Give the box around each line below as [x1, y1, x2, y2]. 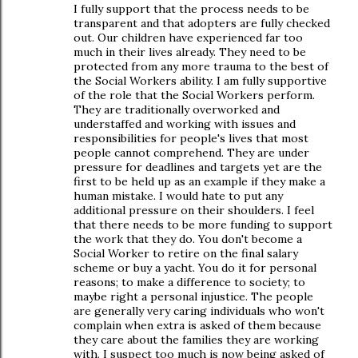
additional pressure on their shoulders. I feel [74, 203, 314, 217]
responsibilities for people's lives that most [74, 131, 308, 145]
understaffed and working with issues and [74, 117, 296, 131]
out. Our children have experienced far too [74, 30, 303, 45]
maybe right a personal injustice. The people [74, 289, 313, 304]
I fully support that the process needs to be [74, 2, 309, 16]
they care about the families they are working [74, 332, 319, 347]
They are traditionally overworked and [74, 102, 280, 117]
